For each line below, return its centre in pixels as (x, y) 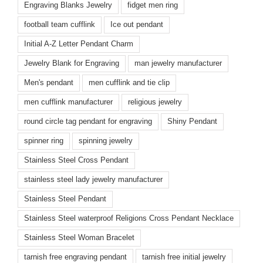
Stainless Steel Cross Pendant (76, 161)
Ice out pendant (137, 25)
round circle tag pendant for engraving (88, 122)
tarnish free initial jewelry (184, 257)
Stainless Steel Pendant (65, 199)
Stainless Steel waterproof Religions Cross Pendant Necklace (129, 219)
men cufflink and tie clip (129, 83)
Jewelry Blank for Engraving (72, 64)
